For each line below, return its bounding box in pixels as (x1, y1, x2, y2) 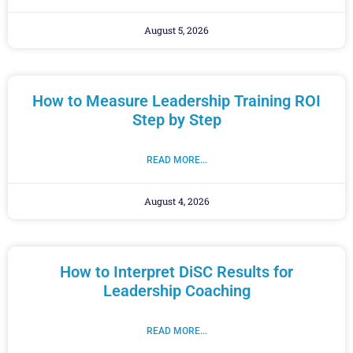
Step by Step (132, 110, 221, 130)
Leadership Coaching (102, 281, 251, 301)
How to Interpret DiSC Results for (60, 262, 293, 282)
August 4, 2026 (143, 195, 210, 208)
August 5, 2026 (144, 24, 209, 37)
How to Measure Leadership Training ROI (32, 91, 321, 111)
